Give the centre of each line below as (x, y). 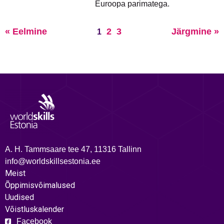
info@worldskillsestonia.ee (53, 161)
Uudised (19, 197)
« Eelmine (26, 31)
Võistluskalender (34, 209)
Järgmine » (195, 31)
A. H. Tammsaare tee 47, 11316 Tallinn (73, 149)
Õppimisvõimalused (40, 185)
